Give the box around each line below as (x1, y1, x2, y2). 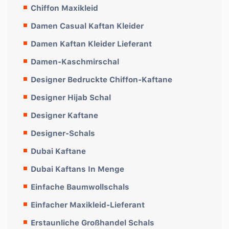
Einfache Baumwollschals (31, 181, 129, 192)
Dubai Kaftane (31, 145, 86, 156)
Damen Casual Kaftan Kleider (31, 20, 144, 31)
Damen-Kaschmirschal (31, 56, 119, 67)
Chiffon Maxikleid (31, 2, 98, 13)
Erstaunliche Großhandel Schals (31, 217, 154, 228)
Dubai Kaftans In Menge (31, 163, 124, 174)
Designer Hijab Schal (31, 91, 111, 103)
